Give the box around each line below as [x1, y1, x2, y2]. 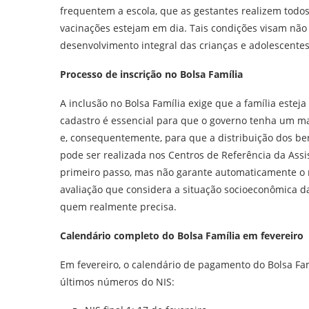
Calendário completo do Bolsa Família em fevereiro [60, 229, 303, 242]
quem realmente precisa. [60, 200, 177, 213]
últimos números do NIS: [60, 275, 175, 288]
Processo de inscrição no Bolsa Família [60, 68, 243, 81]
